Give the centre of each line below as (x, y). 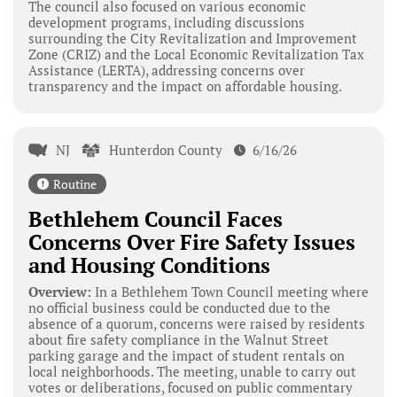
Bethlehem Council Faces (155, 218)
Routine (74, 183)
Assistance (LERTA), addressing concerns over (166, 70)
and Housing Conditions (149, 265)
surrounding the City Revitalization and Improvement (192, 39)
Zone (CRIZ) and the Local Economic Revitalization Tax (196, 54)
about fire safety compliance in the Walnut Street (178, 339)
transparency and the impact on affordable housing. (185, 86)
